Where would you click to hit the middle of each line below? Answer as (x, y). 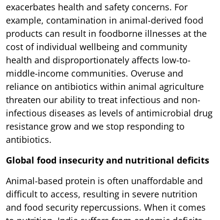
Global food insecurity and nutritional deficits (108, 160)
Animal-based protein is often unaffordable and (104, 180)
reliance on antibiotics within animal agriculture (105, 86)
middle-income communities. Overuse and (95, 73)
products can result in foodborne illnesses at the (106, 33)
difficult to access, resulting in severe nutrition (102, 194)
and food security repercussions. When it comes (106, 207)
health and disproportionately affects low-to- (98, 60)
